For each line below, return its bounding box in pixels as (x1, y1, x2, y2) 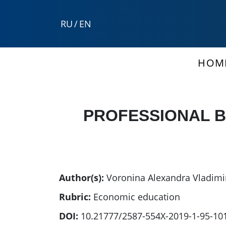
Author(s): (59, 172, 104, 184)
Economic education (93, 191, 180, 203)
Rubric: (59, 191, 91, 203)
